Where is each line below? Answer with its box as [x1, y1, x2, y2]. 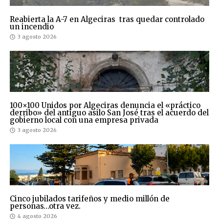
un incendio [10, 22, 54, 32]
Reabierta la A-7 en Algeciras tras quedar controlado [10, 15, 204, 24]
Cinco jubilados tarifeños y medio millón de [10, 194, 170, 204]
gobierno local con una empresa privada [10, 115, 158, 125]
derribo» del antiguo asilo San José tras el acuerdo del [10, 108, 209, 118]
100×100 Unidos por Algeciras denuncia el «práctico [10, 101, 200, 110]
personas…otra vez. [10, 201, 81, 211]
